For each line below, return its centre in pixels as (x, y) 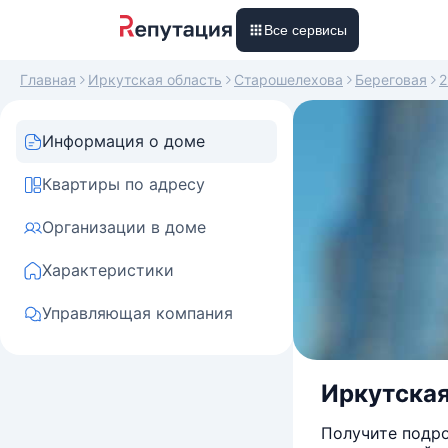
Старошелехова (288, 79)
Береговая (391, 79)
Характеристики (108, 270)
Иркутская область (155, 79)
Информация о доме (123, 141)
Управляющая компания (137, 313)
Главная (48, 79)
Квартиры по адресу (123, 184)
